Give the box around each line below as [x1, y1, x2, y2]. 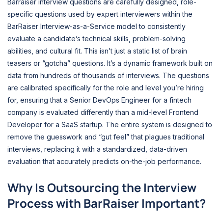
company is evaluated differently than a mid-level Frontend [7, 108, 198, 117]
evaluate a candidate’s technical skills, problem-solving [7, 34, 186, 43]
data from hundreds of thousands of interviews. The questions [7, 71, 209, 80]
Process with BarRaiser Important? [7, 194, 206, 211]
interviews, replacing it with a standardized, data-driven [7, 145, 187, 154]
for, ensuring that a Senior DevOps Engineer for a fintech [7, 96, 192, 105]
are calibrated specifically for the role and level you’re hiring [7, 83, 204, 92]
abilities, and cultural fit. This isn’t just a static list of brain [7, 47, 187, 55]
